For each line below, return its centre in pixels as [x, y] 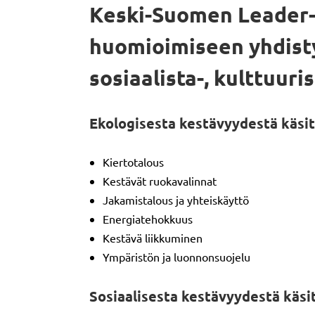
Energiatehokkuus [148, 219]
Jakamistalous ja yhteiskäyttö [176, 200]
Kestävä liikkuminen [153, 238]
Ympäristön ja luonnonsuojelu [176, 257]
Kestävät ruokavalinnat [160, 181]
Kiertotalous [133, 162]
